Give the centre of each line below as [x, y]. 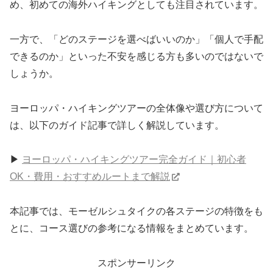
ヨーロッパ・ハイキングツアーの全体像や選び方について [136, 108]
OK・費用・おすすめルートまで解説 [90, 177]
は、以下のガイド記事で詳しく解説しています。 [117, 125]
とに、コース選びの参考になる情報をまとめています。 [132, 229]
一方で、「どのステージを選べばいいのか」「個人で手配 [136, 39]
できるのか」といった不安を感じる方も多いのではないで [136, 56]
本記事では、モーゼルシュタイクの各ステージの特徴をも [136, 211]
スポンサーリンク [136, 263]
